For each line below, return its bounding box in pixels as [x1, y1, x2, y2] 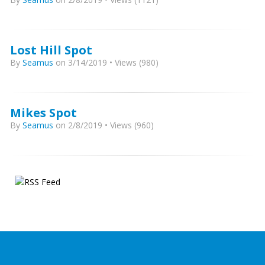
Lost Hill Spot [10, 41, 92, 58]
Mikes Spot [10, 104, 77, 121]
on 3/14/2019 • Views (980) [53, 57, 159, 68]
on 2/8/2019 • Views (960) [53, 119, 154, 131]
